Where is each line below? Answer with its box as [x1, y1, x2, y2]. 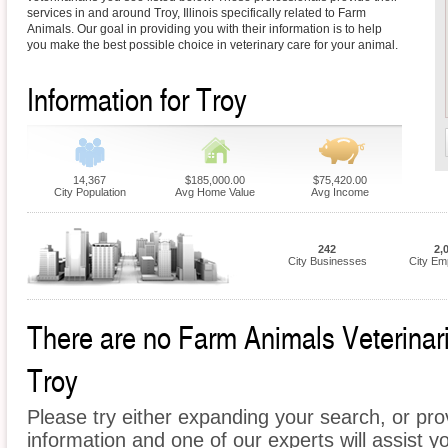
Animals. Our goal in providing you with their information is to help [27, 22, 382, 37]
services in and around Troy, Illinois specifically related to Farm [27, 6, 366, 21]
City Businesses [287, 255, 367, 268]
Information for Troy [27, 77, 247, 121]
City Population [53, 186, 126, 199]
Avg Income [310, 186, 369, 199]
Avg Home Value [174, 186, 255, 199]
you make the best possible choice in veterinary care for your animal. [27, 38, 398, 53]
